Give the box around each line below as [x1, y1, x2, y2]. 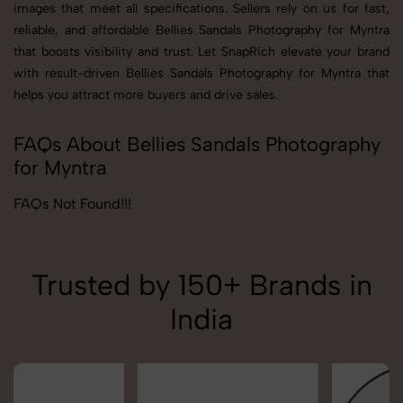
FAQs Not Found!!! [13, 195, 131, 213]
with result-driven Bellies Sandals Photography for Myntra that [13, 66, 390, 82]
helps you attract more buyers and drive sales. [13, 87, 278, 103]
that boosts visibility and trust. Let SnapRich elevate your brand [13, 44, 390, 60]
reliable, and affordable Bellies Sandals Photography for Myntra [13, 22, 390, 39]
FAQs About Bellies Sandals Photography [13, 132, 381, 157]
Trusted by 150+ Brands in [31, 268, 372, 303]
